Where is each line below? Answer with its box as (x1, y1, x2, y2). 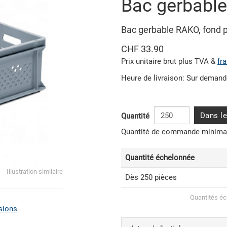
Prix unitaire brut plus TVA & (121, 57, 217, 66)
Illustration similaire (6, 168, 63, 175)
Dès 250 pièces (125, 173, 177, 182)
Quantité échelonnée (125, 153, 195, 163)
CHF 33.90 (121, 44, 164, 55)
